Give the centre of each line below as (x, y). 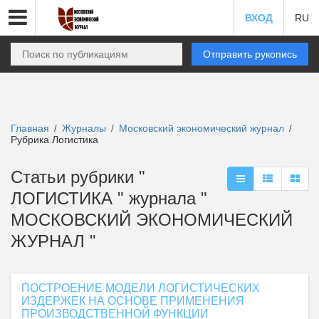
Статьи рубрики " (78, 177)
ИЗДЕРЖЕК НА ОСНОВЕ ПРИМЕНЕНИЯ (133, 301)
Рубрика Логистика (54, 140)
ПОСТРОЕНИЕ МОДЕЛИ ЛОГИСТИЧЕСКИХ (141, 288)
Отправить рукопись (250, 54)
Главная (30, 128)
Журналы (84, 128)
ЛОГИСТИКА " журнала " (109, 198)
